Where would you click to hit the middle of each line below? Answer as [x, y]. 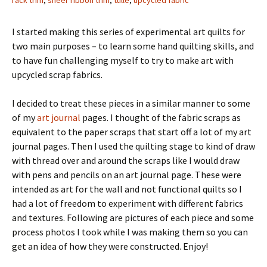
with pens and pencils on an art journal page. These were [127, 175]
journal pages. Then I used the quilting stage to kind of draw [133, 146]
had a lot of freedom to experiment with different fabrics [128, 203]
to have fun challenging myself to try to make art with [123, 60]
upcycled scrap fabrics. [57, 74]
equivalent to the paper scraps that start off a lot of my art [132, 132]
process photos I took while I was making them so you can [130, 232]
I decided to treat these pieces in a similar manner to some [131, 103]
